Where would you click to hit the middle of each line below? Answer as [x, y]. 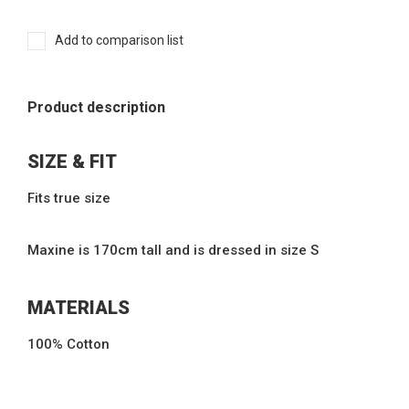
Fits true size [69, 198]
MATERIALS [79, 307]
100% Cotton [68, 344]
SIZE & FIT [72, 161]
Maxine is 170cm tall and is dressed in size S [173, 250]
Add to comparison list [119, 40]
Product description [96, 107]
